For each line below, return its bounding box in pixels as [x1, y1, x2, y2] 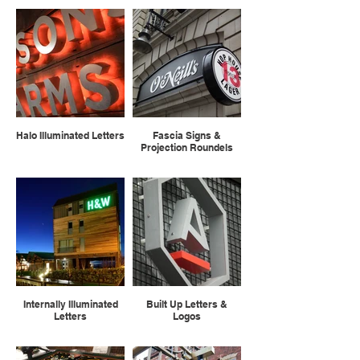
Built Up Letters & [146, 298, 227, 310]
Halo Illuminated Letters [16, 129, 125, 141]
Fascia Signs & [153, 129, 221, 141]
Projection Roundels [141, 141, 233, 153]
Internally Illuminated [22, 298, 118, 310]
